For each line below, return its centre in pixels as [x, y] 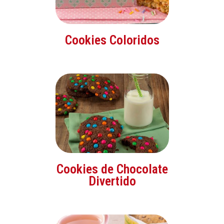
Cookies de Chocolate [112, 169]
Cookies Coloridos [112, 40]
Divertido [112, 181]
